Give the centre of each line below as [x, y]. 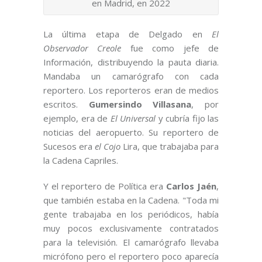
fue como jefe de [170, 48]
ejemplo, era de [77, 118]
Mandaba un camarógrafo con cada [131, 76]
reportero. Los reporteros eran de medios [131, 90]
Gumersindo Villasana [140, 104]
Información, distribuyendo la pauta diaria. [131, 62]
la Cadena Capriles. [81, 161]
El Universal [133, 118]
